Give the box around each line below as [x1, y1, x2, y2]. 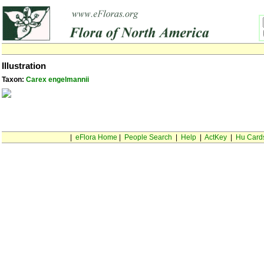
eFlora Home [75, 133, 117, 141]
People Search [124, 133, 172, 141]
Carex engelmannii [26, 75, 89, 84]
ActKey [204, 133, 227, 141]
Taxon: [2, 75, 26, 84]
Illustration [2, 61, 46, 71]
